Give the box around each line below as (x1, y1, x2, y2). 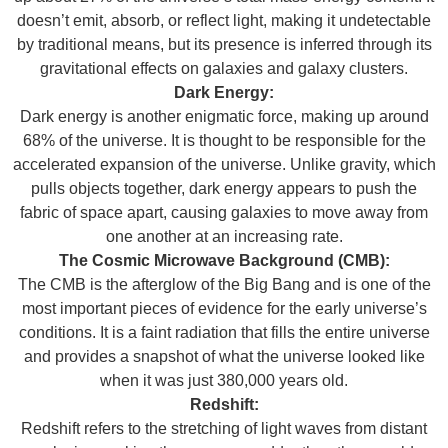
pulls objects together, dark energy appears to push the (31, 179, 417, 197)
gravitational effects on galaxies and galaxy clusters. (40, 59, 408, 77)
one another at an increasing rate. (105, 227, 343, 245)
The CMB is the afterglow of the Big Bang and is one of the (17, 275, 431, 293)
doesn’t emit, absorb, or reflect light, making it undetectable (17, 11, 431, 29)
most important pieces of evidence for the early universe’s (21, 299, 427, 317)
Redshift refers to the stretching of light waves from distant (21, 419, 427, 437)
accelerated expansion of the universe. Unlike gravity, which (12, 155, 436, 173)
